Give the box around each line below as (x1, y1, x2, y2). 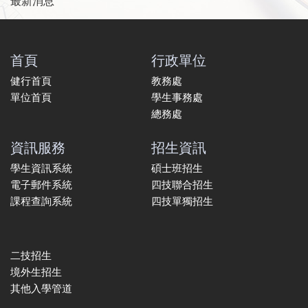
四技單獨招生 (151, 195, 213, 208)
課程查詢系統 (10, 195, 72, 208)
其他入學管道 (10, 283, 72, 296)
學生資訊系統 (10, 162, 72, 175)
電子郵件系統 (10, 179, 72, 192)
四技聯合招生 (151, 179, 213, 192)
